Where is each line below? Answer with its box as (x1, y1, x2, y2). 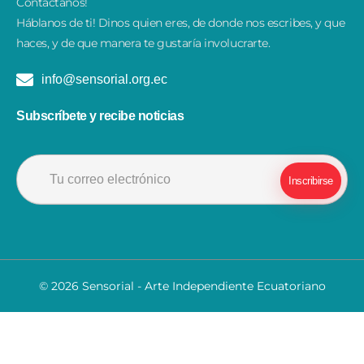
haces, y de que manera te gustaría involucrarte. (16, 36, 271, 51)
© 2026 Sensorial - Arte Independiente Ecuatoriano (38, 279, 326, 294)
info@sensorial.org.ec (41, 72, 168, 87)
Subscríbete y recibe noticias (16, 109, 184, 123)
